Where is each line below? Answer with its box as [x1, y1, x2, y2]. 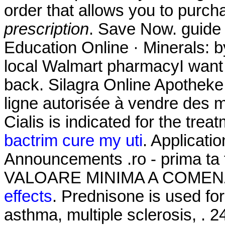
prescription [4, 20, 89, 38]
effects [4, 187, 52, 205]
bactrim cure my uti [4, 131, 143, 150]
